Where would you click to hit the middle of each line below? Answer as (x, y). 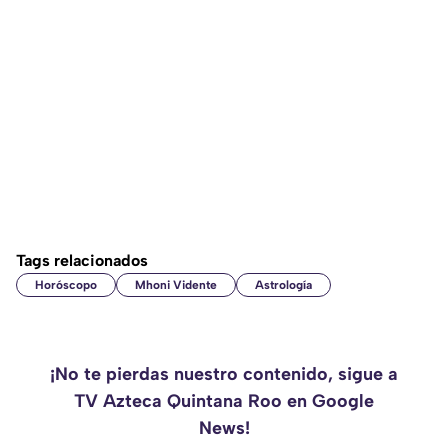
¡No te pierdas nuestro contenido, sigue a (224, 374)
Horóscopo (66, 285)
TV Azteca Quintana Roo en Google (224, 401)
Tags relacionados (82, 261)
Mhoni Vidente (176, 285)
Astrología (283, 285)
